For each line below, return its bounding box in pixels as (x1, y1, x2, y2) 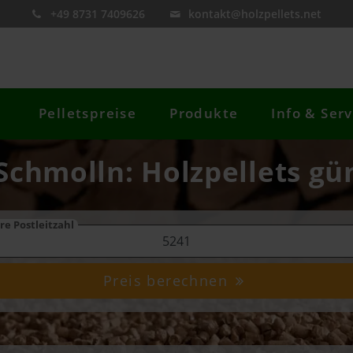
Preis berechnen (103, 271, 233, 291)
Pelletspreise (39, 104, 137, 123)
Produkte (169, 104, 239, 123)
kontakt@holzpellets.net (188, 6, 322, 21)
